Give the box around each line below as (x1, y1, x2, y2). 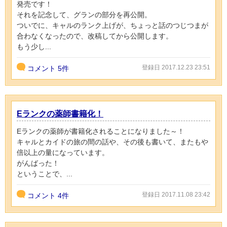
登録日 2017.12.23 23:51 (142, 64, 210, 71)
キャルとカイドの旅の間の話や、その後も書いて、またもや (17, 138, 208, 146)
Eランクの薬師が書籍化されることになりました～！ (17, 127, 184, 136)
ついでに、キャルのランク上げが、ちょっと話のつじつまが (17, 21, 208, 30)
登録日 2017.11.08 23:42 (142, 191, 210, 199)
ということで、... (17, 170, 72, 178)
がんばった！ (17, 159, 59, 168)
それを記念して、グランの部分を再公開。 (17, 11, 152, 19)
